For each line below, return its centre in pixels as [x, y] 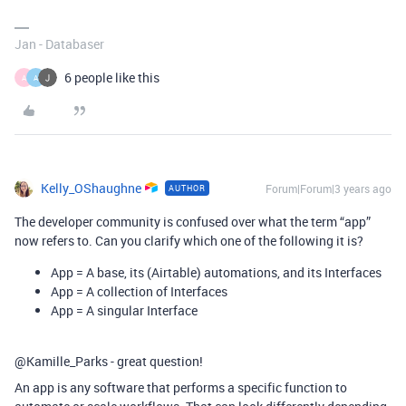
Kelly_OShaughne [91, 188]
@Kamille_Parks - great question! [109, 362]
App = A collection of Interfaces [139, 292]
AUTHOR [188, 188]
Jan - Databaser [59, 44]
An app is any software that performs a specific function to [181, 388]
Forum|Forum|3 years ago [329, 189]
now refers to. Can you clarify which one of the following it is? [189, 241]
